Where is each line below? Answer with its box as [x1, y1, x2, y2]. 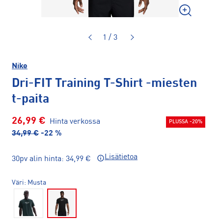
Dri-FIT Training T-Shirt [12, 77, 143, 90]
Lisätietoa [105, 153, 137, 161]
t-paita [12, 93, 49, 106]
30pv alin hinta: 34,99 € [12, 155, 93, 163]
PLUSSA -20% [169, 119, 202, 125]
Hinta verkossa [50, 117, 100, 126]
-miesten [146, 77, 197, 90]
